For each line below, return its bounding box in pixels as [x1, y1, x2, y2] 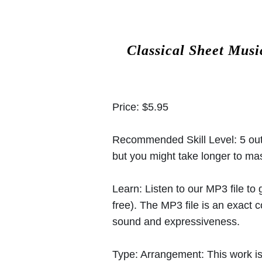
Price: [112, 101, 142, 113]
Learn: [112, 182, 142, 195]
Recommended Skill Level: [112, 133, 240, 146]
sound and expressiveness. [112, 215, 240, 227]
